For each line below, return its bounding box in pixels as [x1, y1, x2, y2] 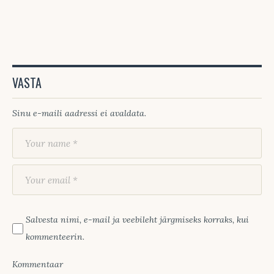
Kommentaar [12, 259, 63, 270]
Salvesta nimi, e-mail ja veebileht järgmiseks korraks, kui [26, 214, 249, 226]
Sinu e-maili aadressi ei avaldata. [12, 108, 146, 119]
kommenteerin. [26, 231, 84, 243]
